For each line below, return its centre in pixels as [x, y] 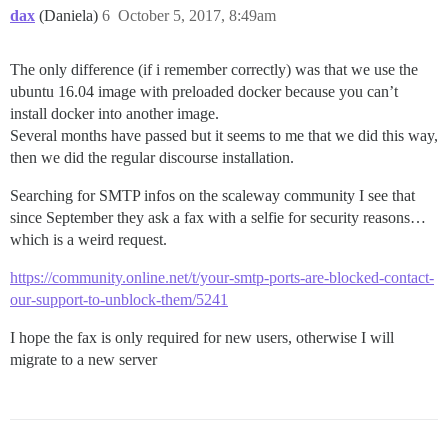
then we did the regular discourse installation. [152, 158]
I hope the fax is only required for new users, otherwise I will [202, 338]
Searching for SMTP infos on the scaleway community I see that [212, 196]
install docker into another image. [114, 114]
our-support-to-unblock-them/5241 [119, 300]
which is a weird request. [88, 240]
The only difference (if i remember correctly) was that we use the [214, 70]
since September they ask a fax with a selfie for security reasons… [218, 218]
